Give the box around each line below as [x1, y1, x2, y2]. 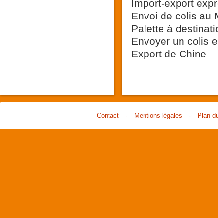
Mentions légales [134, 112, 182, 119]
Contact [96, 112, 119, 119]
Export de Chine [131, 48, 206, 59]
